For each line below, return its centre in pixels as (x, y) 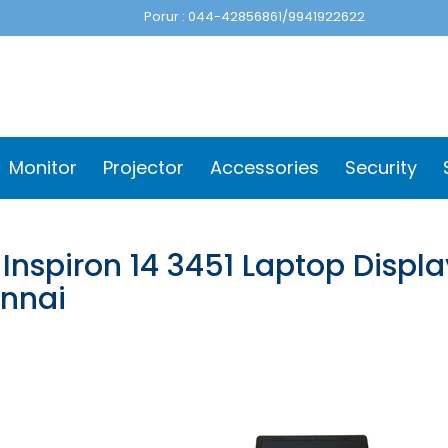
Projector (143, 167)
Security (381, 167)
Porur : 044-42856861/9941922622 (254, 16)
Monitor (43, 167)
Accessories (264, 167)
